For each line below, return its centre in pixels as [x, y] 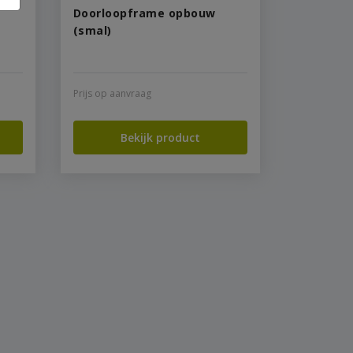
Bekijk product [160, 137]
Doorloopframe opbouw [144, 13]
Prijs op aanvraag [112, 93]
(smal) [92, 30]
